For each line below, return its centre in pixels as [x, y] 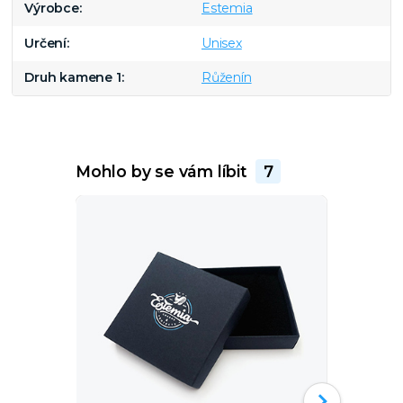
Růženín [226, 78]
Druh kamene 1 [73, 78]
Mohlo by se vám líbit [163, 171]
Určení [46, 43]
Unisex [221, 43]
